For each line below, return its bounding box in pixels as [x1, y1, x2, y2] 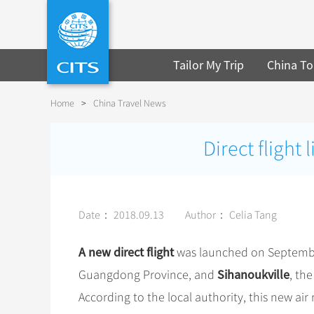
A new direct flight [78, 244, 177, 260]
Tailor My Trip [173, 57, 245, 73]
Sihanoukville [217, 266, 289, 282]
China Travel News [93, 97, 166, 109]
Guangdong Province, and [78, 267, 217, 282]
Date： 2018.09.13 [78, 208, 164, 222]
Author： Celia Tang [185, 208, 277, 222]
